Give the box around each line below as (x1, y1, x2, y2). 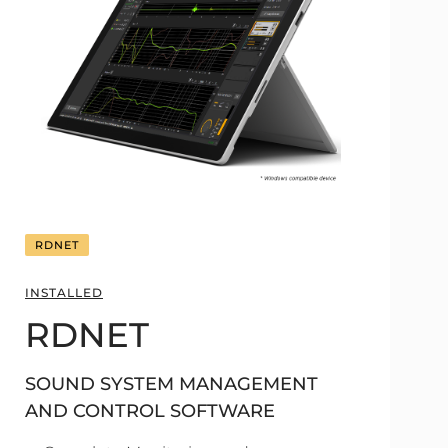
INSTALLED (25, 285, 103, 300)
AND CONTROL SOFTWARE (25, 400, 275, 422)
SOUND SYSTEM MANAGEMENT (25, 373, 318, 395)
